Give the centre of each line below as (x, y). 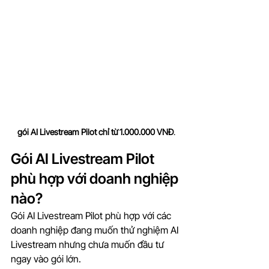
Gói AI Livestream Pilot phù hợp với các (92, 216)
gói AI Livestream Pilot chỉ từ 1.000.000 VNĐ (95, 132)
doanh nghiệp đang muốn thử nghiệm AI (96, 230)
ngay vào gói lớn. (46, 259)
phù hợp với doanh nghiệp (96, 179)
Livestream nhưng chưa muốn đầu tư (89, 245)
